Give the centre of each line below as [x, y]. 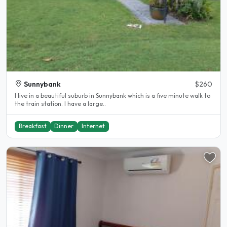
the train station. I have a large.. [85, 103]
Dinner [64, 126]
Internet [93, 126]
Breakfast [32, 126]
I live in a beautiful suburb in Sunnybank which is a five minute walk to [112, 95]
